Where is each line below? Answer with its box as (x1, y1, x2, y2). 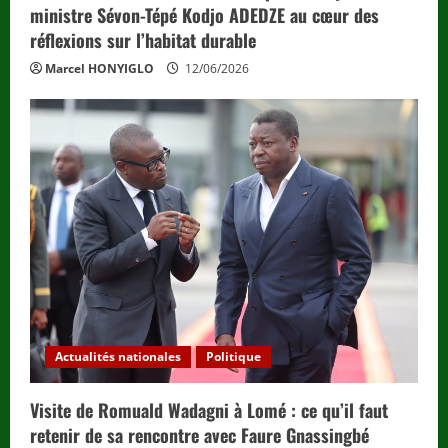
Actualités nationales (55, 348, 181, 366)
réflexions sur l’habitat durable (30, 26, 256, 53)
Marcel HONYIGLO (45, 59, 154, 77)
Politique (206, 348, 261, 366)
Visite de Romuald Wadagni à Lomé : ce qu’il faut (30, 397, 388, 424)
